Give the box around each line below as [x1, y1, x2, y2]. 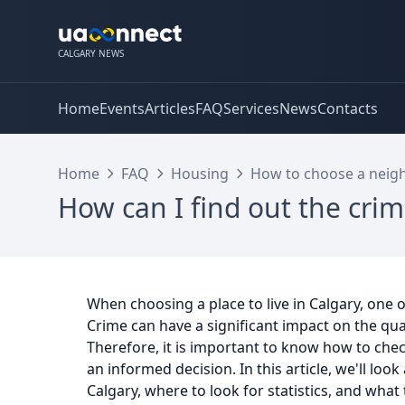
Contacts [317, 99, 378, 118]
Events [99, 99, 145, 118]
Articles [145, 99, 195, 118]
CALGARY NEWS [58, 47, 124, 60]
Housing [171, 164, 229, 184]
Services [223, 99, 279, 118]
